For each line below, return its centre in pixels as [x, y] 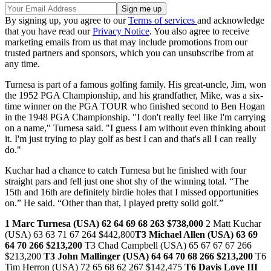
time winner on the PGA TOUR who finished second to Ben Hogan [135, 106]
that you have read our [49, 31]
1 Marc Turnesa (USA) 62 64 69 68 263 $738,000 [104, 224]
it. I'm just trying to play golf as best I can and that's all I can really [131, 139]
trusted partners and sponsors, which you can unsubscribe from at [129, 53]
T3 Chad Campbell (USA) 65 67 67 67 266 [167, 246]
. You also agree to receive [199, 31]
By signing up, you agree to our [67, 21]
